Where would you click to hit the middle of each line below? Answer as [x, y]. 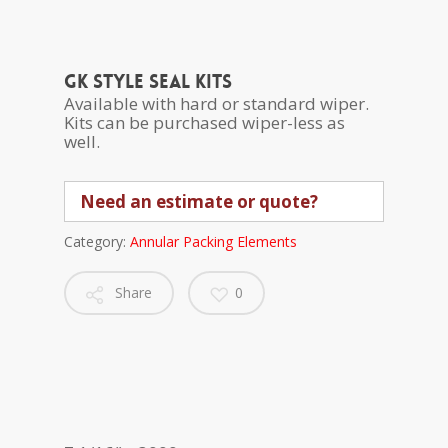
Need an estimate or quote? [199, 201]
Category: [97, 241]
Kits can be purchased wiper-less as [204, 122]
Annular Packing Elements [213, 241]
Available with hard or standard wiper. [216, 103]
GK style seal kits [148, 82]
